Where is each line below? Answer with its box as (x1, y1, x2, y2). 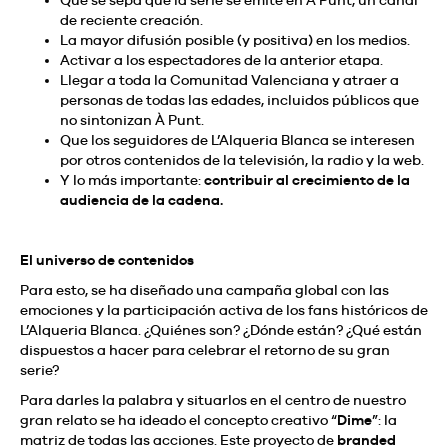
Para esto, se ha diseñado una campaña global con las (20, 281, 389, 298)
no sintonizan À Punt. (60, 111, 204, 128)
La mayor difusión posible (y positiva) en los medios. (60, 31, 410, 48)
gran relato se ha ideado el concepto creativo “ (20, 411, 337, 428)
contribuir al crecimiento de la (204, 171, 410, 188)
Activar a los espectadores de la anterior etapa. (60, 51, 383, 68)
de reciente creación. (60, 11, 203, 28)
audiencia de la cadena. (60, 191, 223, 208)
